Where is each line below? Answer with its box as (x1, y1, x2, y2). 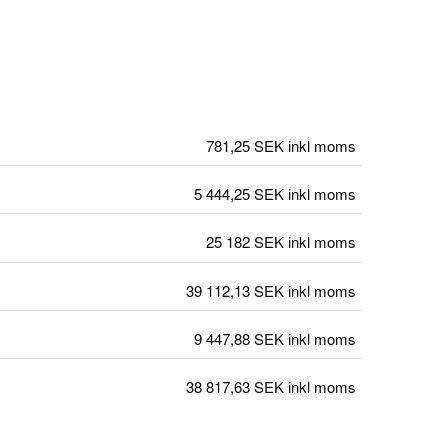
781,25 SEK (206, 134, 284, 156)
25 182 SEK (206, 231, 284, 253)
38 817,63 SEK (186, 375, 284, 397)
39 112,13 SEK (186, 279, 284, 301)
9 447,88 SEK (194, 327, 284, 349)
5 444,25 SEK (194, 183, 284, 205)
